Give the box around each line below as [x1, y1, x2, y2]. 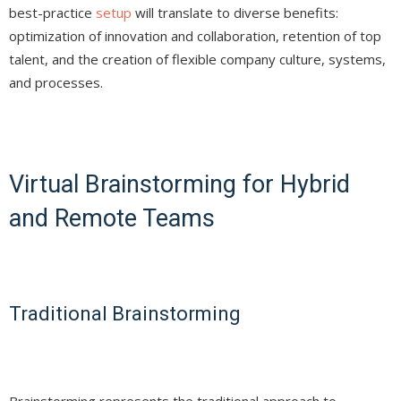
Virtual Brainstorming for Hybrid [9, 170, 350, 200]
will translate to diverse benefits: [132, 4, 338, 22]
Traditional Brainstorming [9, 303, 241, 326]
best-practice [9, 4, 96, 22]
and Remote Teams [9, 204, 215, 234]
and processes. [9, 73, 103, 92]
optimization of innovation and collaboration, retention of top [9, 27, 381, 46]
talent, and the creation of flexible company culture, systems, [9, 50, 386, 69]
